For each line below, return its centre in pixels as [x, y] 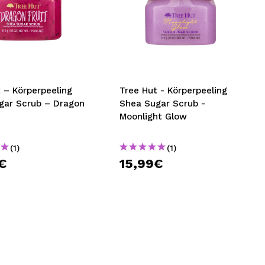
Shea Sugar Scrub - [163, 104]
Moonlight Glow [153, 117]
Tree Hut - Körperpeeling [174, 91]
